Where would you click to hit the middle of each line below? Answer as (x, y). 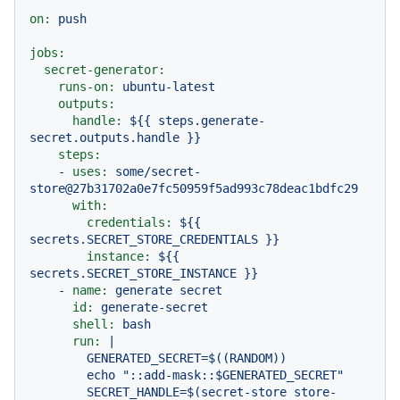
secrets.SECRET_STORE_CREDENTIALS (144, 239)
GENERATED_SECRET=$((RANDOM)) (58, 358)
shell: (94, 324)
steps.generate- (212, 121)
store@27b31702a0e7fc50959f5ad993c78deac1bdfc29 (194, 188)
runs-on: (87, 87)
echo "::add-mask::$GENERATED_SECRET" (58, 375)
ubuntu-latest (169, 87)
